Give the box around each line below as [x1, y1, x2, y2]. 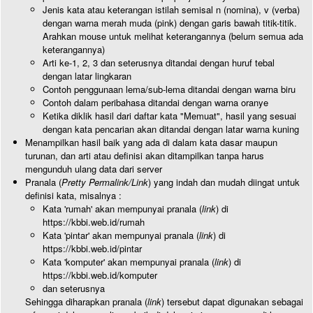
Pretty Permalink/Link [61, 175, 148, 189]
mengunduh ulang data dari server [25, 162, 162, 175]
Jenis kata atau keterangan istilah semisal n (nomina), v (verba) [43, 3, 300, 16]
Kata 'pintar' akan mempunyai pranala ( [43, 228, 199, 242]
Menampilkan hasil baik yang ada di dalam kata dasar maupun [25, 136, 277, 149]
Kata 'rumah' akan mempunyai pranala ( [43, 202, 202, 215]
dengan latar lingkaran [43, 69, 131, 82]
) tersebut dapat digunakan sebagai [161, 295, 303, 308]
